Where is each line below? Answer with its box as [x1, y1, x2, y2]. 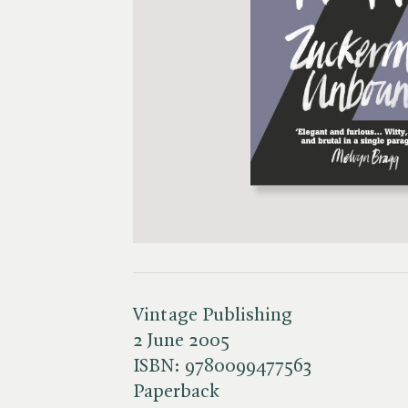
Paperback [133, 382, 219, 402]
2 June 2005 [133, 331, 229, 351]
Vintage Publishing [133, 305, 292, 325]
